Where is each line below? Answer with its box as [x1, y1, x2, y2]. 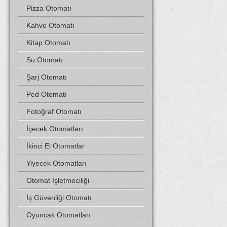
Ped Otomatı [26, 90, 67, 98]
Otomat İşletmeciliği [26, 176, 89, 184]
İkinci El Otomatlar [26, 142, 85, 150]
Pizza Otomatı [26, 4, 71, 12]
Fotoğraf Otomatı [26, 107, 82, 116]
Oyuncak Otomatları [26, 211, 91, 219]
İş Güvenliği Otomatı [26, 194, 92, 202]
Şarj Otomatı [26, 73, 67, 81]
